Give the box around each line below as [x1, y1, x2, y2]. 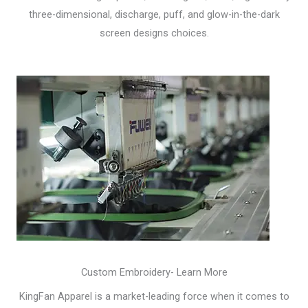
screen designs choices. [99, 26, 209, 39]
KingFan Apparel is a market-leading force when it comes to [19, 289, 289, 302]
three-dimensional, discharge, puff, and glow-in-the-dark [28, 8, 280, 21]
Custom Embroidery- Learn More [80, 265, 228, 278]
